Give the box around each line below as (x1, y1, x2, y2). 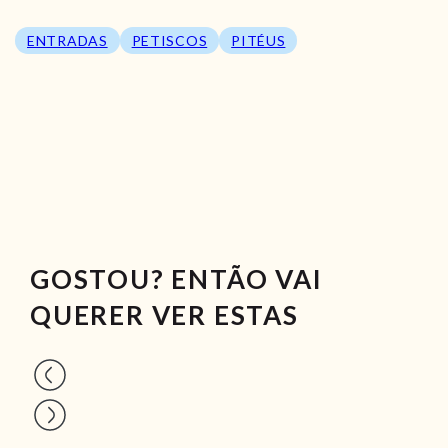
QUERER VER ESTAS (30, 299, 299, 331)
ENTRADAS (27, 32, 108, 49)
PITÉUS (231, 32, 286, 49)
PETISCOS (131, 32, 208, 49)
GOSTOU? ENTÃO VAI (30, 263, 323, 295)
